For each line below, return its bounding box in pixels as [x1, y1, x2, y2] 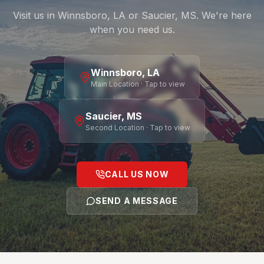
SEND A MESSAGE [95, 195, 178, 206]
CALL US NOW [104, 169, 169, 179]
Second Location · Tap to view [85, 123, 190, 132]
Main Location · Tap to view [91, 79, 185, 88]
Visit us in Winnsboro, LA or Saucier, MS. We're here [12, 9, 252, 21]
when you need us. [89, 23, 175, 35]
